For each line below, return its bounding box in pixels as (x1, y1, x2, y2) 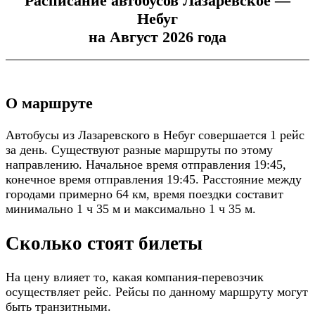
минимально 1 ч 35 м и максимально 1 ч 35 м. (6, 202, 256, 217)
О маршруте (6, 94, 93, 112)
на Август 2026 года (89, 28, 226, 46)
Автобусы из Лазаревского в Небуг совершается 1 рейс (6, 128, 304, 143)
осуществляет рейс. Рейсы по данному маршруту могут (6, 285, 308, 300)
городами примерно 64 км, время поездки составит (6, 187, 283, 202)
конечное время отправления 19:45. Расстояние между (6, 172, 302, 187)
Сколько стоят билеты (6, 232, 202, 254)
